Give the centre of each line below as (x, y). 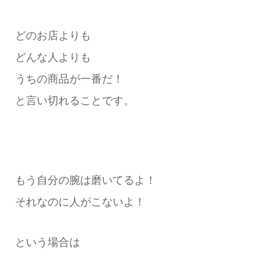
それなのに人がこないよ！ (80, 202)
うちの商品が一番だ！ (69, 79)
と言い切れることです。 (74, 100)
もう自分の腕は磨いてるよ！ (85, 181)
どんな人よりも (53, 57)
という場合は (47, 242)
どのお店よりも (53, 35)
